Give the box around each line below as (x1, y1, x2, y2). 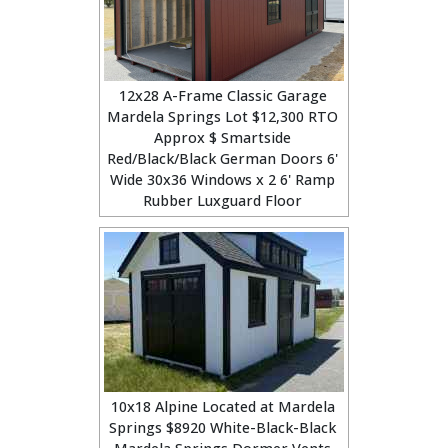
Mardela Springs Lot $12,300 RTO (107, 107, 338, 126)
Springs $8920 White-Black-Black (109, 418, 336, 437)
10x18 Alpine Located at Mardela (110, 397, 335, 416)
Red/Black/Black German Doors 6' (107, 149, 338, 168)
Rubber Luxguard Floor (143, 191, 302, 210)
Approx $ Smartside (154, 128, 291, 147)
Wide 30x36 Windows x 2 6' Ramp (110, 170, 335, 189)
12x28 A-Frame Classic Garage (118, 86, 327, 105)
